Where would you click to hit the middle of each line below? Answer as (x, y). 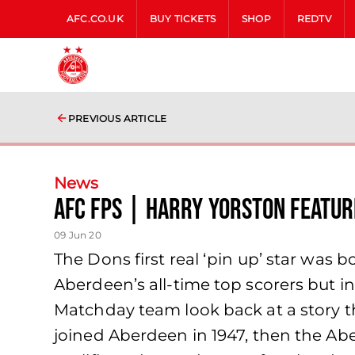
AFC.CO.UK (95, 19)
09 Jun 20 (78, 235)
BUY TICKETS (183, 19)
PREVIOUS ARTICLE (118, 118)
